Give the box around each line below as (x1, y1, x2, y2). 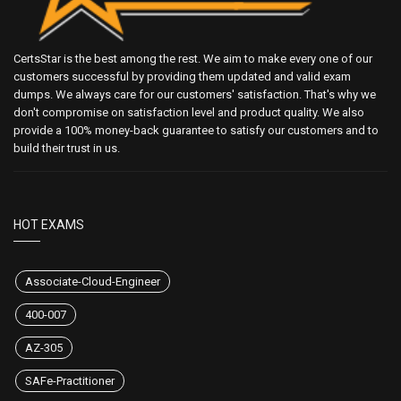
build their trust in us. (13, 141, 120, 156)
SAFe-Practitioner (25, 374, 115, 388)
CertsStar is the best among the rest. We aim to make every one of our (13, 52, 372, 66)
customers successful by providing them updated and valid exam (13, 70, 351, 84)
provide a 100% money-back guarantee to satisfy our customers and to (13, 124, 379, 138)
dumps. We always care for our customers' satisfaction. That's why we (13, 88, 376, 102)
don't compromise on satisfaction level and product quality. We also (13, 106, 364, 120)
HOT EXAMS (13, 218, 84, 233)
